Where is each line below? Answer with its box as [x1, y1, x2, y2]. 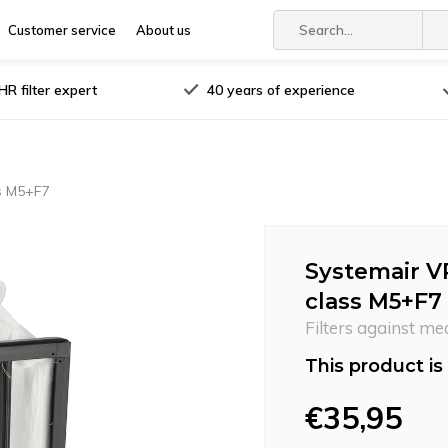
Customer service [8, 22, 116, 38]
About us [136, 22, 191, 38]
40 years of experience [207, 80, 356, 99]
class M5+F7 [305, 288, 442, 315]
